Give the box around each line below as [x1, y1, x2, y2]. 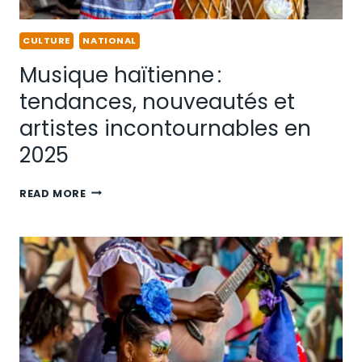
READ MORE [19, 186, 86, 200]
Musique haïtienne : [19, 60, 221, 90]
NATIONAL [82, 34, 137, 48]
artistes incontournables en [19, 113, 311, 143]
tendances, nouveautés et [19, 86, 295, 116]
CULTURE [23, 34, 70, 48]
